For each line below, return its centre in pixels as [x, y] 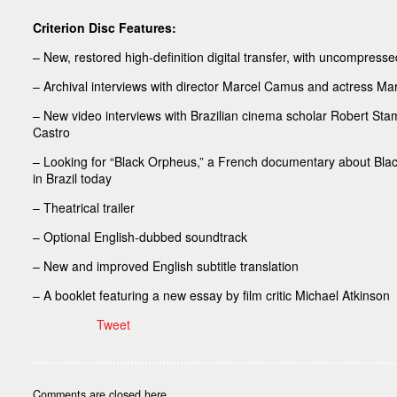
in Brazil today [73, 178]
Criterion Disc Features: [105, 27]
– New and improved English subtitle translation [166, 265]
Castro [52, 132]
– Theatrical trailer [84, 207]
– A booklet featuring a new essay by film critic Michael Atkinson [212, 295]
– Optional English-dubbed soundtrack [140, 236]
